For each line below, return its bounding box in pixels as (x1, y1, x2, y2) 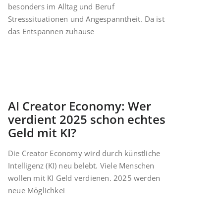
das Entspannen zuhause (8, 26, 95, 37)
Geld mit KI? (8, 124, 76, 141)
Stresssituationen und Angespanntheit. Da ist (8, 14, 165, 24)
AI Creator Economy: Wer (8, 98, 151, 114)
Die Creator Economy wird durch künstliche (8, 148, 161, 159)
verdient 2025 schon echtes (8, 111, 166, 128)
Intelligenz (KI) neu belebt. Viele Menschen (8, 161, 155, 171)
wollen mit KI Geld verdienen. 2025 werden (8, 173, 161, 183)
